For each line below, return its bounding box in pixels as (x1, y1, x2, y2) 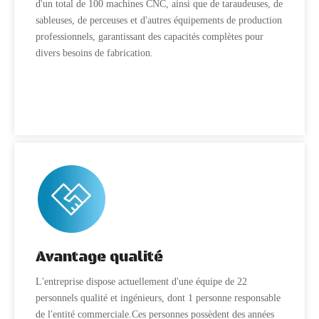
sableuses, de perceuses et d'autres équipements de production (36, 15, 282, 26)
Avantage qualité (36, 249, 163, 266)
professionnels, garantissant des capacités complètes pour (36, 31, 263, 42)
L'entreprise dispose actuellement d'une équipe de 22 (36, 276, 247, 287)
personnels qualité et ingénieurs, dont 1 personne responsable (36, 293, 281, 303)
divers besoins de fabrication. (36, 48, 153, 58)
